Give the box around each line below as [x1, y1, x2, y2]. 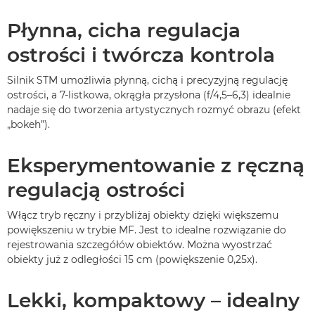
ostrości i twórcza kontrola [7, 43, 275, 67]
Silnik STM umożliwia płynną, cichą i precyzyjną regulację [7, 74, 288, 86]
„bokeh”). [7, 118, 50, 131]
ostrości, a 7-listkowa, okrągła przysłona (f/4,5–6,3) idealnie [7, 89, 290, 101]
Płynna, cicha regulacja [7, 18, 240, 42]
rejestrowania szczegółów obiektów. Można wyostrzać [7, 238, 272, 251]
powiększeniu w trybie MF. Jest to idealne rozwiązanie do [7, 224, 286, 236]
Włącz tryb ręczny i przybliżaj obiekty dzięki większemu [7, 209, 278, 221]
